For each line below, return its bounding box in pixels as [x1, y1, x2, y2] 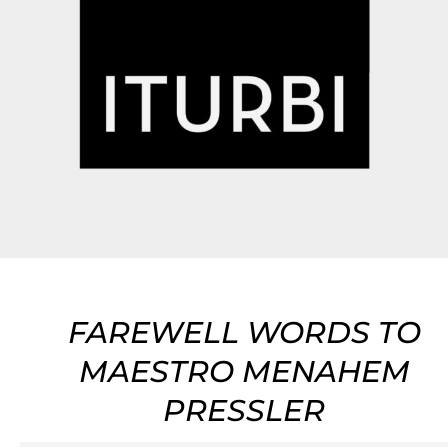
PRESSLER [163, 391, 325, 429]
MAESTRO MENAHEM [78, 352, 410, 390]
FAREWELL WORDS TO [67, 313, 421, 351]
